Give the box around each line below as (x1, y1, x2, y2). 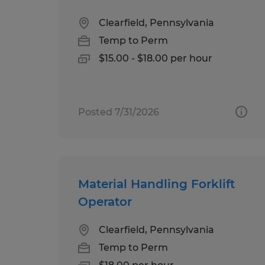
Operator (78, 194, 132, 209)
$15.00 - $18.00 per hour (99, 52, 212, 64)
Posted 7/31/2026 (78, 106, 159, 118)
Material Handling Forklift (78, 176, 235, 191)
